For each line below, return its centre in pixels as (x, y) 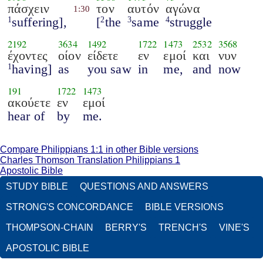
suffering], (39, 22)
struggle (191, 22)
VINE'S (234, 228)
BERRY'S (126, 228)
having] (32, 69)
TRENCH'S (183, 228)
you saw (109, 69)
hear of (26, 116)
